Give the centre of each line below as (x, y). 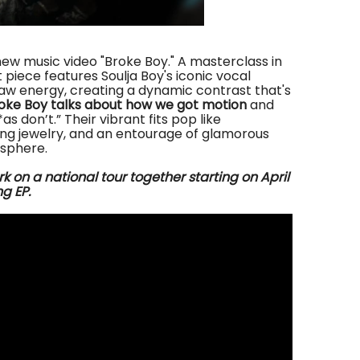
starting (211, 177)
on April (264, 177)
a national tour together (107, 177)
